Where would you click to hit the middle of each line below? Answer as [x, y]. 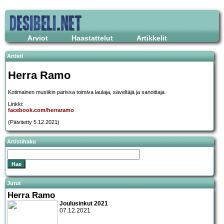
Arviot [38, 38]
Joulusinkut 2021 [84, 203]
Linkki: [16, 104]
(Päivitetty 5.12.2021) [34, 122]
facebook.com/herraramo [41, 110]
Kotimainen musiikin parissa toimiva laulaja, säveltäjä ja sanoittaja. [87, 92]
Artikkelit [152, 38]
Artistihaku [21, 142]
